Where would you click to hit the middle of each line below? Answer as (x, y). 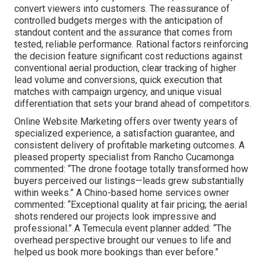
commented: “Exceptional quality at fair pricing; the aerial (131, 205)
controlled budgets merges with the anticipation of (119, 21)
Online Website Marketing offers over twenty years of (126, 122)
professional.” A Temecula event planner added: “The (123, 229)
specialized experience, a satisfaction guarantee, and (124, 134)
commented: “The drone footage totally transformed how (131, 169)
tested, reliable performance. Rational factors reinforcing (131, 45)
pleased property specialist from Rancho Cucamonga (124, 157)
